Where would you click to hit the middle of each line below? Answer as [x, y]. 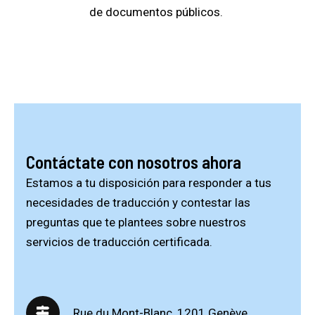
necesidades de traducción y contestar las [138, 202]
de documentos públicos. [156, 12]
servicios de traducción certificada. [119, 242]
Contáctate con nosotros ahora [134, 161]
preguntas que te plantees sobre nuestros [136, 222]
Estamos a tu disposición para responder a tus [149, 182]
